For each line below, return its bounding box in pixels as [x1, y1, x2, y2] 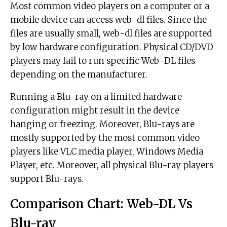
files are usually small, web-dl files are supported [10, 28, 212, 40]
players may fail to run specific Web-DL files [10, 55, 195, 67]
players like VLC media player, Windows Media [10, 146, 203, 158]
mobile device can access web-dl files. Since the [10, 14, 207, 26]
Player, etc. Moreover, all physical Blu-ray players [10, 160, 213, 171]
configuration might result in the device [10, 105, 179, 117]
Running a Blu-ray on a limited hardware [10, 91, 182, 103]
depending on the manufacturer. [10, 69, 147, 81]
